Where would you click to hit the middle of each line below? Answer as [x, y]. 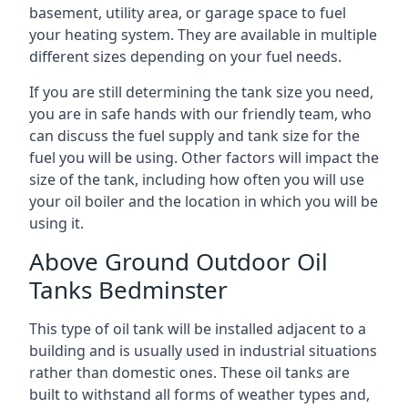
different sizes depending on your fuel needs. [185, 56]
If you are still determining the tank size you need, [201, 92]
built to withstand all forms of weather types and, [199, 394]
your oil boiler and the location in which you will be [204, 201]
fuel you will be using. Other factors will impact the [204, 157]
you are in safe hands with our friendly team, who [200, 113]
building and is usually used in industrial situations [203, 350]
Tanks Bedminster [128, 289]
